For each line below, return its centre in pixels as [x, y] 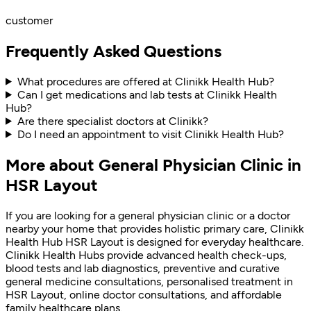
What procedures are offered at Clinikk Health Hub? [145, 81]
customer [29, 20]
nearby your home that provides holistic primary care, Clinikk [155, 228]
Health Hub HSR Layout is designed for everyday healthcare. [154, 242]
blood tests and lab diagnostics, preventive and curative [143, 268]
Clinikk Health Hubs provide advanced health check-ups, [146, 255]
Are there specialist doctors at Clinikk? [112, 121]
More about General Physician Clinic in [153, 165]
